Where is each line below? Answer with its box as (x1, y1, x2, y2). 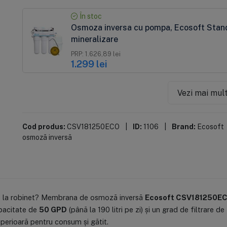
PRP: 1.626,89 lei (71, 50, 121, 58)
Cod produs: (22, 122, 65, 131)
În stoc (78, 12, 102, 20)
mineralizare (71, 34, 119, 45)
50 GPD (39, 205, 67, 214)
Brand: (171, 122, 196, 131)
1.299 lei (71, 58, 108, 70)
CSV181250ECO (66, 122, 120, 131)
